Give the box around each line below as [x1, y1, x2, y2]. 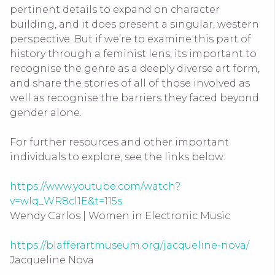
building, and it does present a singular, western [10, 18, 259, 30]
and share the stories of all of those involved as [10, 77, 250, 89]
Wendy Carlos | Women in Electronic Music [10, 209, 233, 222]
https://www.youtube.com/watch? [10, 180, 180, 192]
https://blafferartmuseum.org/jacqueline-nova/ [10, 239, 249, 251]
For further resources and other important [10, 136, 229, 148]
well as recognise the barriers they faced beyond [10, 91, 259, 104]
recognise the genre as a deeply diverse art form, [10, 62, 260, 74]
